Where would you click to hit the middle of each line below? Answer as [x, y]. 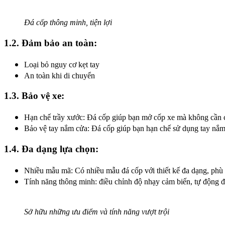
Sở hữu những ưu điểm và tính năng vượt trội [97, 211]
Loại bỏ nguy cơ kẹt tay [62, 64]
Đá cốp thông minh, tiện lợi [68, 23]
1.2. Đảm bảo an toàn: [50, 43]
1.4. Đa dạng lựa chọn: [51, 149]
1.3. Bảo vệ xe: [34, 96]
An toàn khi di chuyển [60, 75]
